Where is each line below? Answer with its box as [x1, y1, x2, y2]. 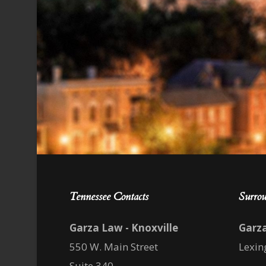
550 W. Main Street [69, 239, 158, 254]
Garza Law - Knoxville [69, 220, 178, 235]
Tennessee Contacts [69, 189, 148, 204]
